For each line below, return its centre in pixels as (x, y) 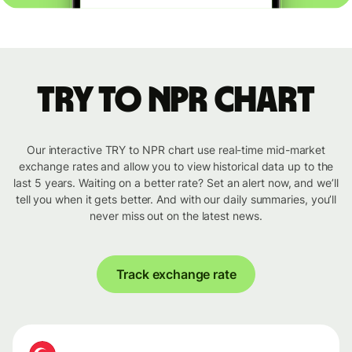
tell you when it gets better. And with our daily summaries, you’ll (176, 200)
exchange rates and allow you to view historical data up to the (176, 167)
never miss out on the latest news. (176, 216)
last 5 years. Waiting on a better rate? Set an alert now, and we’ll (176, 183)
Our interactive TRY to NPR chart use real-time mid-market (176, 150)
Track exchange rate (176, 275)
